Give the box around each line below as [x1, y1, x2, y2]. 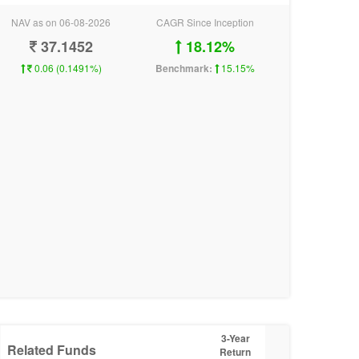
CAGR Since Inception [156, 15, 254, 29]
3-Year [220, 331, 250, 345]
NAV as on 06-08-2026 [11, 15, 111, 29]
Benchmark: [155, 61, 212, 75]
